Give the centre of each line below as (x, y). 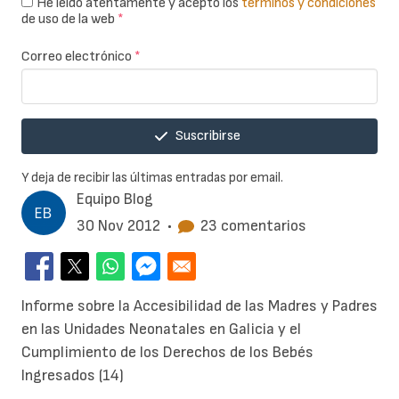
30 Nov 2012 (118, 226)
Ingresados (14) (73, 376)
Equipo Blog (115, 199)
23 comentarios (253, 226)
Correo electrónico (78, 57)
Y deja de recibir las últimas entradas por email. (152, 178)
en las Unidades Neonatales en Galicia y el (161, 330)
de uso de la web (69, 20)
